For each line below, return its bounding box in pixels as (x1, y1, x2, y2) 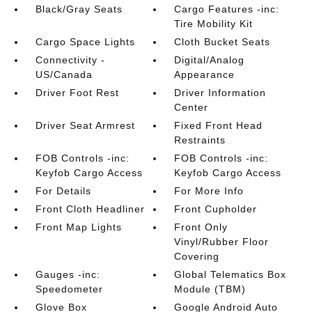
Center (174, 102, 209, 113)
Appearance (174, 69, 235, 80)
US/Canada (35, 69, 93, 80)
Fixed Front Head (174, 120, 263, 131)
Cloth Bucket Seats (174, 36, 271, 47)
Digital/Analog (174, 54, 245, 65)
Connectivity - (35, 54, 105, 65)
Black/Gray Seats (35, 3, 123, 15)
